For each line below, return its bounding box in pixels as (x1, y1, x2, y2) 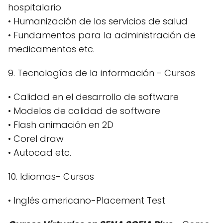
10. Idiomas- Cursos (8, 170, 94, 183)
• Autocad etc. (8, 146, 71, 159)
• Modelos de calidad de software (8, 104, 160, 117)
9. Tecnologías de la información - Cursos (8, 66, 195, 79)
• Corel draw (8, 132, 64, 145)
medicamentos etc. (8, 42, 95, 55)
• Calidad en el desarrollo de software (8, 90, 179, 103)
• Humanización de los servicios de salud (8, 14, 188, 27)
